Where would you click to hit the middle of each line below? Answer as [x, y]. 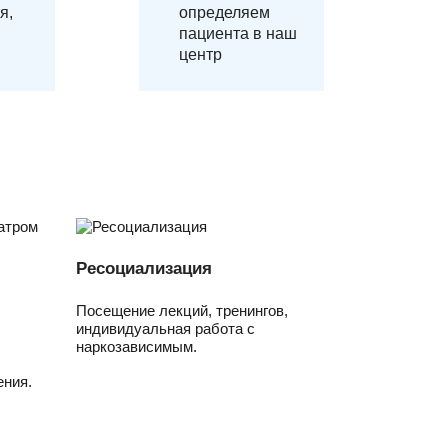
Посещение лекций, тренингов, [182, 310]
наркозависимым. [136, 346]
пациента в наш [238, 33]
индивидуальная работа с [165, 328]
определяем [224, 12]
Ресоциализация [144, 268]
